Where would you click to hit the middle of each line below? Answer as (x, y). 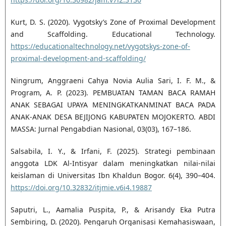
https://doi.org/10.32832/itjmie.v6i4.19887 (81, 188)
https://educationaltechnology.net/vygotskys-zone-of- (100, 46)
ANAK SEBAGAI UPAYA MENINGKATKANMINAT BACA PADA (113, 105)
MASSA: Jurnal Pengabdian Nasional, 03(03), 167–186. (101, 129)
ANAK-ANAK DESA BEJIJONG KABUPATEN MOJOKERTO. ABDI (113, 117)
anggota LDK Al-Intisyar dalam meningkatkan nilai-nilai (113, 163)
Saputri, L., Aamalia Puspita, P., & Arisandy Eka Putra (113, 210)
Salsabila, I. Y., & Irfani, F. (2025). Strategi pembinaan (113, 151)
